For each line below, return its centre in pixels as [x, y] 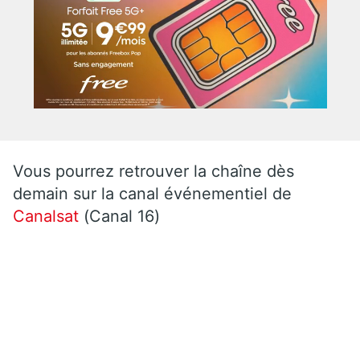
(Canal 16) [122, 216]
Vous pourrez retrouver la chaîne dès [153, 171]
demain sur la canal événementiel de [152, 193]
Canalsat [48, 216]
